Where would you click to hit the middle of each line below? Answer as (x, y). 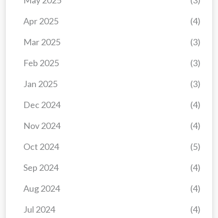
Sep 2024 (41, 168)
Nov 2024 (42, 126)
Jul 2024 (39, 209)
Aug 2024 (42, 189)
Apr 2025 (41, 21)
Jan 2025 (40, 84)
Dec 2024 (42, 105)
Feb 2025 (41, 63)
